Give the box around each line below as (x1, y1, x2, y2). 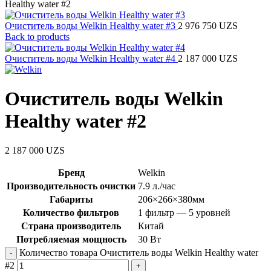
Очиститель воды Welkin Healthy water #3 (5, 20, 178, 31)
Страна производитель (21, 221, 121, 232)
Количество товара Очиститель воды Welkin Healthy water (19, 247, 258, 258)
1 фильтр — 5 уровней (138, 207, 230, 218)
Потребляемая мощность (16, 234, 126, 245)
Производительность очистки (7, 181, 135, 192)
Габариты (49, 194, 93, 205)
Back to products (5, 31, 70, 42)
